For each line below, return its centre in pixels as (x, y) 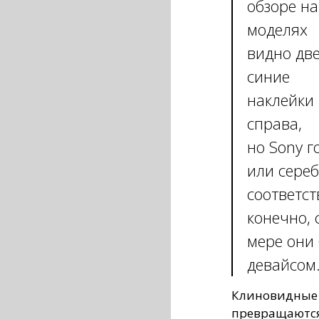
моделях (277, 29)
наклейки (281, 99)
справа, (274, 123)
